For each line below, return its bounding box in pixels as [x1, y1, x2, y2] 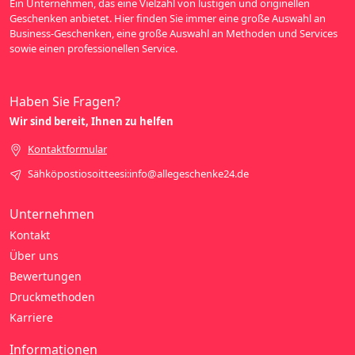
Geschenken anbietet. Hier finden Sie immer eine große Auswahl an [10, 10, 326, 25]
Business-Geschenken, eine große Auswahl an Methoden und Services [10, 25, 338, 40]
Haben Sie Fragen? [10, 92, 120, 110]
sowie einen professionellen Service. [10, 40, 177, 55]
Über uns [10, 247, 59, 263]
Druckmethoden [10, 288, 95, 304]
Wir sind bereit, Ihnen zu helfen [10, 113, 174, 128]
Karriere [10, 309, 53, 325]
